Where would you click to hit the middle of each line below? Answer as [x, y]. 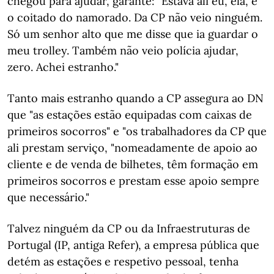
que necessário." [48, 197]
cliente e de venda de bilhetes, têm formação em [133, 164]
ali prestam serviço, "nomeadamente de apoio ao [132, 148]
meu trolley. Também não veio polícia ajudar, [123, 50]
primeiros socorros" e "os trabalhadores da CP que [137, 131]
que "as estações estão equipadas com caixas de [130, 115]
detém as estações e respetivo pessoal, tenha [123, 261]
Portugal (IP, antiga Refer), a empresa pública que [133, 245]
